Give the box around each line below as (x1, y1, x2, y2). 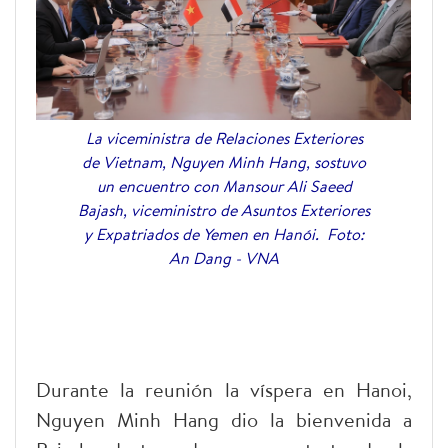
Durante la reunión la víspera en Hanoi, (36, 375, 412, 403)
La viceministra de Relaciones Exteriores (85, 126, 363, 149)
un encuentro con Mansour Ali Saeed (96, 174, 352, 197)
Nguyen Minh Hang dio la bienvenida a (36, 405, 412, 433)
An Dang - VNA (169, 246, 279, 269)
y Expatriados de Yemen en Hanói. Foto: (84, 222, 364, 245)
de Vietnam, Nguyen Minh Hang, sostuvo (82, 150, 366, 173)
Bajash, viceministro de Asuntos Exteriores (78, 198, 370, 221)
